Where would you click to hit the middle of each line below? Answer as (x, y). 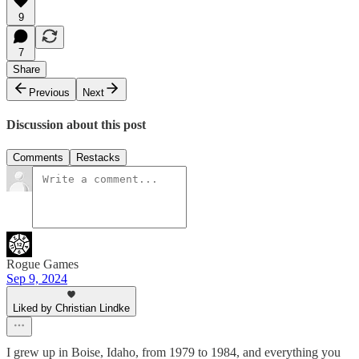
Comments (38, 158)
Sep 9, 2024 (37, 279)
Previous (49, 92)
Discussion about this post (76, 124)
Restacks (98, 158)
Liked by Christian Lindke (71, 309)
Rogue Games (42, 264)
